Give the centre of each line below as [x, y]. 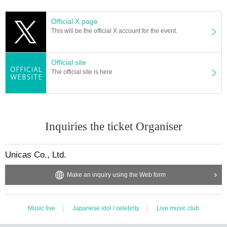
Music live [42, 208]
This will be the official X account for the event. [114, 31]
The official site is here [82, 72]
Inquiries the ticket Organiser [113, 126]
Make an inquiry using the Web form [116, 175]
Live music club [178, 208]
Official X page [74, 21]
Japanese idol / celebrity [106, 208]
